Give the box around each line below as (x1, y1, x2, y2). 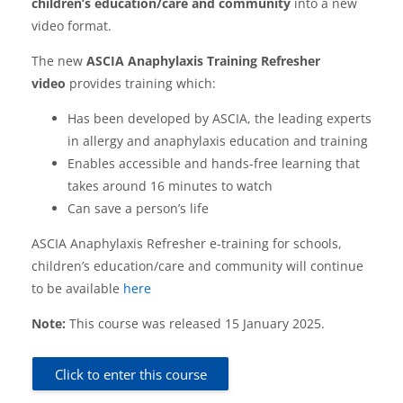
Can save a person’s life (67, 199, 216, 217)
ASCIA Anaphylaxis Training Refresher (86, 51, 320, 69)
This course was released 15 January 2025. (69, 314, 325, 332)
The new (31, 51, 86, 69)
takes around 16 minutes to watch (67, 176, 273, 194)
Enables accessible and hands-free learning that (67, 154, 360, 172)
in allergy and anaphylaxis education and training (67, 131, 368, 149)
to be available (31, 279, 123, 297)
